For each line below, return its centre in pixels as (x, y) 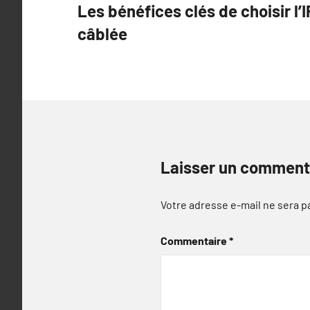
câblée (102, 34)
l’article (109, 46)
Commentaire (195, 240)
